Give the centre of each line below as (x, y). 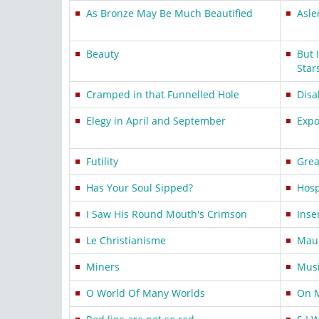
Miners (103, 267)
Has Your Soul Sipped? (140, 188)
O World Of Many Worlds (146, 293)
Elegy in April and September (156, 121)
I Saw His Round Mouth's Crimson (167, 214)
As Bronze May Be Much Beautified (169, 13)
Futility (102, 161)
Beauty (103, 54)
